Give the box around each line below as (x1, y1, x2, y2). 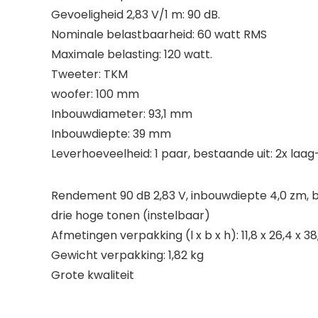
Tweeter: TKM (51, 66, 128, 82)
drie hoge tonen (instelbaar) (51, 207, 210, 224)
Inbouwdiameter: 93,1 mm (51, 106, 192, 122)
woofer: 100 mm (51, 86, 139, 102)
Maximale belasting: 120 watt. (51, 46, 212, 62)
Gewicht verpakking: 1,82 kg (51, 247, 204, 263)
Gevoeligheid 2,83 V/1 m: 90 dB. (51, 6, 220, 23)
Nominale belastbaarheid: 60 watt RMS (51, 26, 267, 43)
